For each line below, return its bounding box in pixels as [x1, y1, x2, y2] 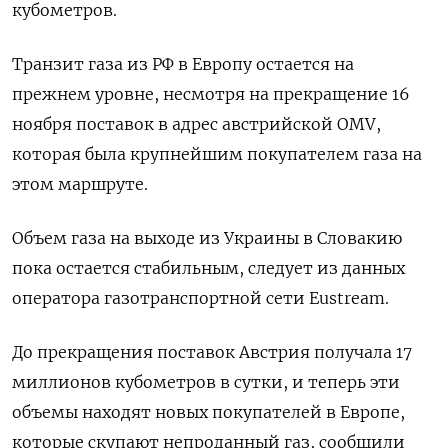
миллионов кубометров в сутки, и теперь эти [12, 372, 400, 393]
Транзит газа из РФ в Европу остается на [12, 54, 354, 75]
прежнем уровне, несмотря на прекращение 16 [12, 84, 410, 105]
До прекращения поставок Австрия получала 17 [12, 342, 412, 363]
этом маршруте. [12, 174, 148, 195]
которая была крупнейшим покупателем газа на [12, 144, 422, 165]
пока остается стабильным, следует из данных [12, 258, 405, 279]
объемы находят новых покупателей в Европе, [12, 402, 405, 423]
